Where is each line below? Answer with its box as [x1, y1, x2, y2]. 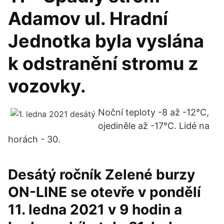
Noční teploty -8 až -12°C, [98, 107, 209, 117]
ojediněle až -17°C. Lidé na [98, 120, 209, 131]
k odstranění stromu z [8, 52, 198, 74]
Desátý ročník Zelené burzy [8, 166, 195, 183]
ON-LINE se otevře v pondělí [8, 183, 201, 200]
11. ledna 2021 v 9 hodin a [8, 201, 182, 218]
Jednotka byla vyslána [8, 30, 204, 52]
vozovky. [8, 75, 86, 97]
